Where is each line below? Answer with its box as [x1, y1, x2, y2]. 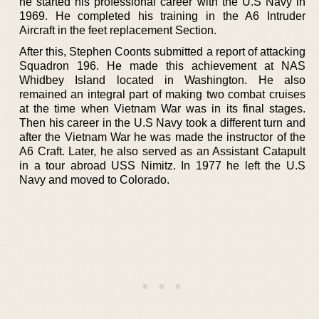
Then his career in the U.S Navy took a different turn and [19, 116, 305, 129]
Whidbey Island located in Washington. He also [19, 73, 305, 86]
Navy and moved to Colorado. [19, 173, 169, 186]
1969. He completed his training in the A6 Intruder [19, 9, 305, 22]
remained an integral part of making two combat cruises [19, 88, 305, 100]
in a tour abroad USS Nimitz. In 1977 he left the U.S [19, 159, 305, 172]
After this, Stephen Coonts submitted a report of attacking [19, 45, 305, 58]
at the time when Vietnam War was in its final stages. [19, 102, 305, 115]
